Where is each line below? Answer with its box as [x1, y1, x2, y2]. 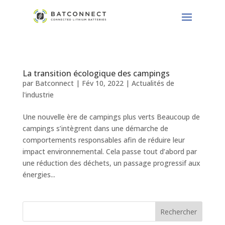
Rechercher [160, 206, 197, 216]
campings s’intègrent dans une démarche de [22, 124, 168, 134]
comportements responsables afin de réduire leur [22, 135, 185, 145]
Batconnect [35, 78, 74, 88]
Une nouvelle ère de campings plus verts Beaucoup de [22, 112, 200, 122]
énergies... [22, 170, 55, 180]
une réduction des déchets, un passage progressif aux [22, 158, 200, 168]
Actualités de [131, 78, 174, 88]
